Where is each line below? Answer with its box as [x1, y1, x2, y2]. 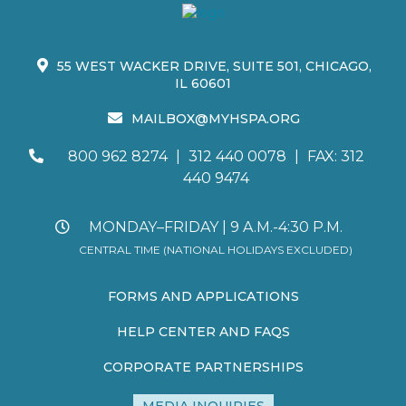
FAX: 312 [306, 147, 364, 165]
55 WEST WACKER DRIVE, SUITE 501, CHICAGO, [56, 57, 372, 74]
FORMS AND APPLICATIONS [107, 287, 299, 304]
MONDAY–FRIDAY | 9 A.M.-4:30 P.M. [89, 217, 343, 236]
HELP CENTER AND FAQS [116, 323, 290, 340]
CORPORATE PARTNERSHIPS [102, 358, 304, 375]
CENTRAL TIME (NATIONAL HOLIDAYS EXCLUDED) [79, 242, 353, 256]
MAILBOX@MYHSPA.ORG [131, 110, 300, 127]
